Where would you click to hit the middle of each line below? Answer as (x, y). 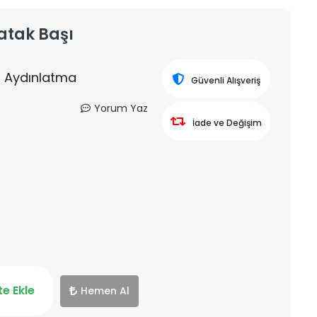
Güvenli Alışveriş (225, 80)
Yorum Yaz (121, 108)
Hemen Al (105, 290)
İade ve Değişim (227, 123)
